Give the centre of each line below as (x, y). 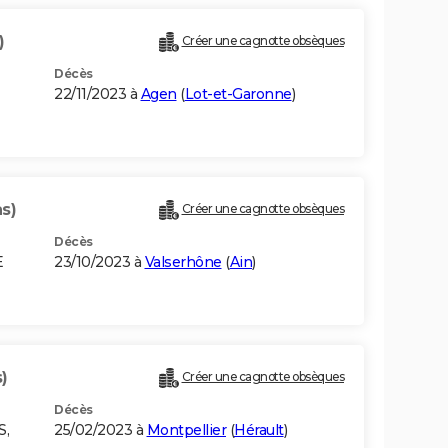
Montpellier (186, 430)
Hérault (259, 430)
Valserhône (183, 262)
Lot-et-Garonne (238, 94)
